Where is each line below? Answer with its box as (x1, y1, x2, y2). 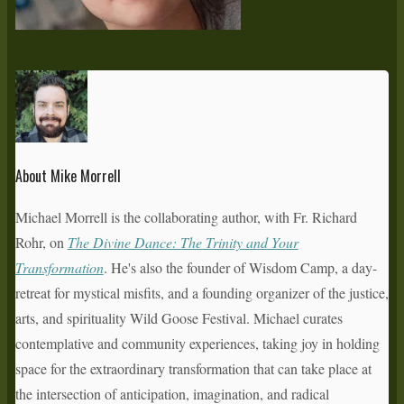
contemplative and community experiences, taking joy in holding (14, 333, 380, 353)
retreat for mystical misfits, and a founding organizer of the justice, (14, 282, 389, 302)
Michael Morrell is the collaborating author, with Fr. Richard (14, 207, 357, 226)
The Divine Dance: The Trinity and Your (67, 232, 298, 252)
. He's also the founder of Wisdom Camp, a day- (103, 257, 377, 277)
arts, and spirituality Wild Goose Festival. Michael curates (14, 308, 343, 327)
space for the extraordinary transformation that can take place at (14, 358, 372, 378)
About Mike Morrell (14, 165, 121, 188)
